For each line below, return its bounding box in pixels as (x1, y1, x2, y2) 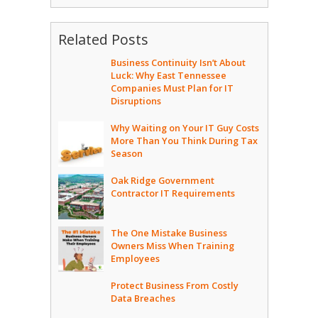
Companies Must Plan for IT (110, 81, 234, 94)
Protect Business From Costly (110, 278, 238, 292)
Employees (110, 251, 160, 265)
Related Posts (57, 29, 148, 49)
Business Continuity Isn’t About (110, 55, 246, 69)
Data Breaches (110, 291, 175, 305)
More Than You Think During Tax (110, 133, 258, 147)
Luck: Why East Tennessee (110, 68, 226, 82)
